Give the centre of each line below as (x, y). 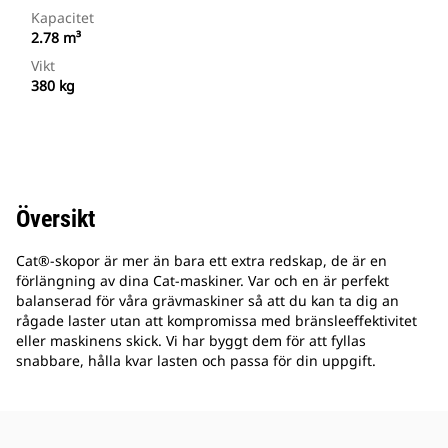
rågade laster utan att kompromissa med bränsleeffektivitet (216, 321)
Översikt (55, 219)
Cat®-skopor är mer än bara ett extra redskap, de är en (201, 261)
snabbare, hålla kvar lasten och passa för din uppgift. (196, 361)
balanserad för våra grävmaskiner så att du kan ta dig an (207, 301)
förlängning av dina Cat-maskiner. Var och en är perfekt (202, 281)
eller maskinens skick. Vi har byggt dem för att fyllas (191, 341)
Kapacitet (62, 18)
